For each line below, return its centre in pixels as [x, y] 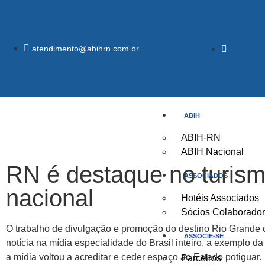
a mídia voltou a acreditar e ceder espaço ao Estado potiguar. [134, 257]
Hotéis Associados [220, 198]
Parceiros [201, 258]
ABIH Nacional [213, 152]
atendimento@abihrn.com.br [85, 49]
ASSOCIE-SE [204, 236]
